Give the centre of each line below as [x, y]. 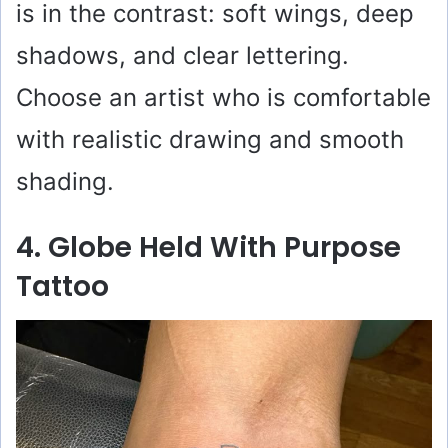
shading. [65, 181]
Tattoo [62, 286]
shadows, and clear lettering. [182, 55]
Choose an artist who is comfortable [223, 97]
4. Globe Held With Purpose [208, 247]
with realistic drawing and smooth [210, 139]
